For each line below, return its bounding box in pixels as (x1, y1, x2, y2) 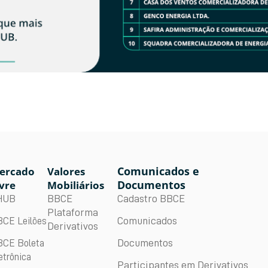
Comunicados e (117, 164, 199, 179)
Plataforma (47, 207, 99, 218)
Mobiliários (47, 178, 105, 193)
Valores (47, 165, 86, 179)
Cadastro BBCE (117, 193, 185, 205)
